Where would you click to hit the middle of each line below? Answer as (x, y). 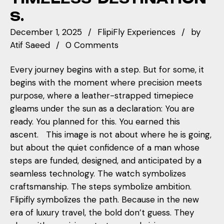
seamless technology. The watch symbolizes (98, 173)
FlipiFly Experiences (136, 32)
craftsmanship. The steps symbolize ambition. (101, 186)
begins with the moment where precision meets (106, 82)
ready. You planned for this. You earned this (95, 121)
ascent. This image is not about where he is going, (111, 134)
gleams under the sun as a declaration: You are (102, 108)
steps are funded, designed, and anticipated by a (106, 160)
